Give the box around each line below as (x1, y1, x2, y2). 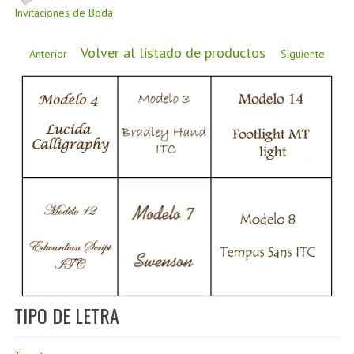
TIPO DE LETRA (13, 301, 119, 330)
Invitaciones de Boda (13, 6, 113, 20)
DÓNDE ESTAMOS (141, 26, 213, 43)
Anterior (25, 47, 70, 61)
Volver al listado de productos (77, 43, 270, 62)
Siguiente (277, 47, 329, 61)
